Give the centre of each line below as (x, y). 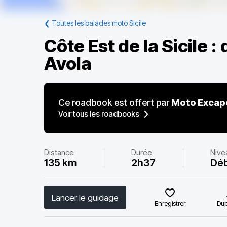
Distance (59, 152)
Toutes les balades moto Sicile (99, 23)
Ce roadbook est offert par (115, 103)
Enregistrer (170, 203)
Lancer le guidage (85, 197)
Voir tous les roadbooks (99, 114)
